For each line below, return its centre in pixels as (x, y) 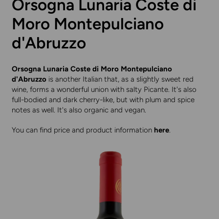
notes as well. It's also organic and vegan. (79, 110)
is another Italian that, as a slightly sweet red (120, 79)
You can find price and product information (83, 130)
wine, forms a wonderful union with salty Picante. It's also (104, 89)
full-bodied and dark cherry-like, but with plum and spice (103, 99)
